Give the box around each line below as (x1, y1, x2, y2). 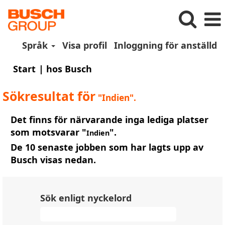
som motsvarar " (11, 126, 86, 138)
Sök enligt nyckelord (40, 192, 132, 204)
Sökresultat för (3, 88, 95, 104)
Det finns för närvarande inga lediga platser (11, 114, 208, 126)
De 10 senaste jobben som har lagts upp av (11, 141, 203, 153)
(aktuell (91, 62, 126, 74)
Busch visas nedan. (11, 154, 96, 166)
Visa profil (62, 39, 107, 51)
